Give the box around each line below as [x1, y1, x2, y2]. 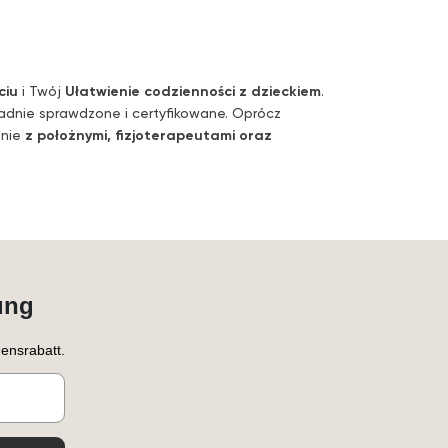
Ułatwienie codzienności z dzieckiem [65, 81, 321, 100]
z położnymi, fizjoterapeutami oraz [25, 125, 272, 144]
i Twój [18, 81, 65, 99]
